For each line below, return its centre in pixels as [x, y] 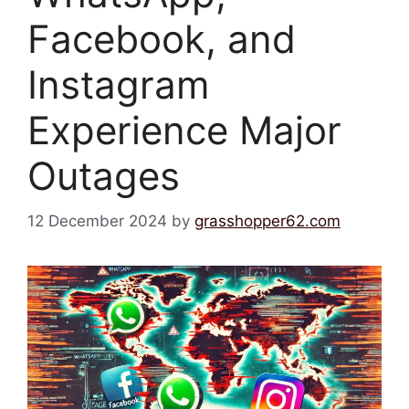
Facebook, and [162, 39]
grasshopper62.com [267, 220]
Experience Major [184, 130]
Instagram [119, 84]
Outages [104, 176]
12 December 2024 [97, 220]
